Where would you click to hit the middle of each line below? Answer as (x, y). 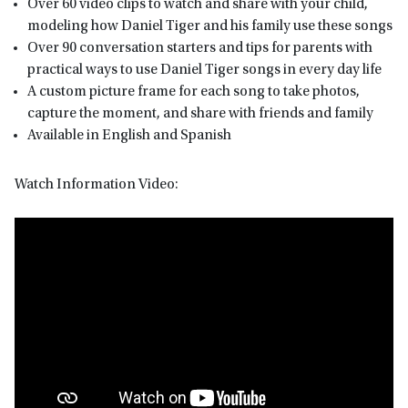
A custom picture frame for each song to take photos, (194, 92)
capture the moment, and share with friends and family (200, 113)
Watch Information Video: (97, 184)
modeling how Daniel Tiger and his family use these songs (210, 26)
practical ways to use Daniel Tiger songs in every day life (204, 70)
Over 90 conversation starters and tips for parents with (200, 48)
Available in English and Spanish (129, 135)
